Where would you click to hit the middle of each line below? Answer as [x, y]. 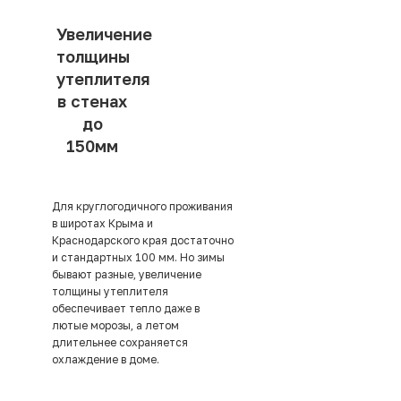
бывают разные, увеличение [127, 275]
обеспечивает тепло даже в [126, 309]
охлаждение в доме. [106, 360]
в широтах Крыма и [102, 224]
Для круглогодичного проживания [142, 207]
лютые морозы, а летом [115, 326]
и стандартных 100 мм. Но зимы [138, 258]
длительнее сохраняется [120, 343]
